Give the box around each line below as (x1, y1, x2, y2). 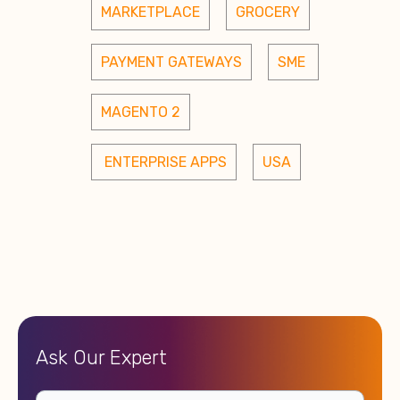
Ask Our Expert (36, 345, 167, 370)
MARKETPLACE (101, 3, 200, 21)
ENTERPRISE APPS (101, 153, 227, 171)
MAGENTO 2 (101, 103, 180, 121)
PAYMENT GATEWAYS (101, 53, 242, 71)
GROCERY (236, 3, 300, 21)
